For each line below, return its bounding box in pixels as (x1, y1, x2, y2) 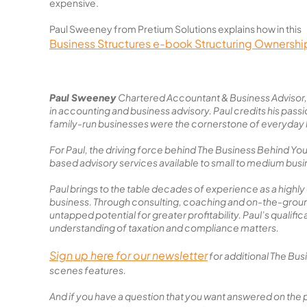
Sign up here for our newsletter (49, 248, 208, 262)
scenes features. (49, 264, 126, 276)
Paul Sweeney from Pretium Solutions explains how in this (49, 23, 303, 35)
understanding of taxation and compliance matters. (49, 221, 279, 234)
